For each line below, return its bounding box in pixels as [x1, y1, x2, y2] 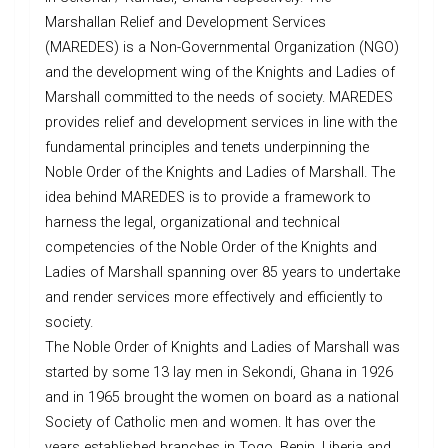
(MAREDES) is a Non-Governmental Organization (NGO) [45, 39, 399, 57]
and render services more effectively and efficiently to [45, 289, 383, 307]
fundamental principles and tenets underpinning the [45, 139, 369, 157]
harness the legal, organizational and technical [45, 214, 340, 232]
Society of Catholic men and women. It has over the [45, 414, 375, 432]
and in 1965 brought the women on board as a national [45, 389, 399, 407]
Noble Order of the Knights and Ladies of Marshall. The [45, 164, 395, 182]
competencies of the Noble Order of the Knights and [45, 239, 377, 257]
